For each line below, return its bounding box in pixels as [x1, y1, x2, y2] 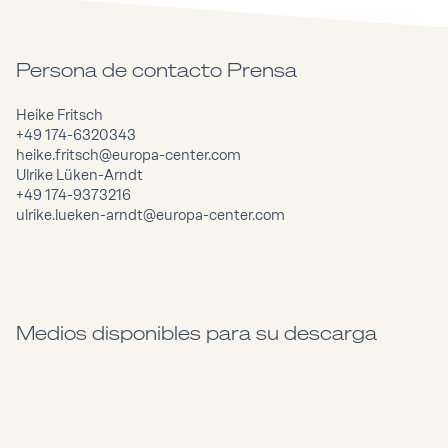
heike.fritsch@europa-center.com [16, 146, 241, 164]
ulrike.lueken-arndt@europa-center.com [16, 206, 285, 224]
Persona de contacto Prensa [16, 56, 297, 83]
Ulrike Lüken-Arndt [16, 166, 143, 184]
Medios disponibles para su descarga [16, 319, 377, 346]
